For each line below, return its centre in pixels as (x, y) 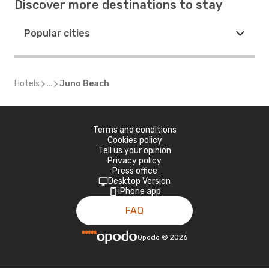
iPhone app (139, 191)
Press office (134, 171)
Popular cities (57, 33)
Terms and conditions (134, 130)
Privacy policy (134, 161)
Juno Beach (84, 84)
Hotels (27, 84)
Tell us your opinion (134, 150)
